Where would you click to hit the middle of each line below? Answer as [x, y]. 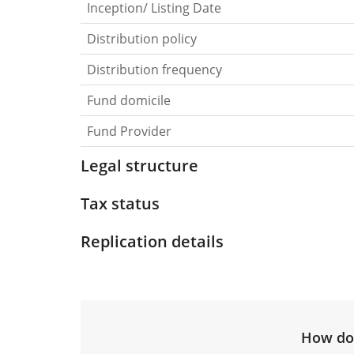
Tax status [120, 203]
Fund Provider [129, 131]
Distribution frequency [154, 69]
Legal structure [139, 165]
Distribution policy [142, 38]
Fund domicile [129, 100]
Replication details [152, 241]
